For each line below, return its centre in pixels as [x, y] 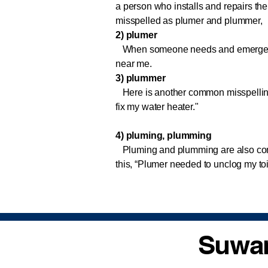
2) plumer [141, 35]
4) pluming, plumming [164, 135]
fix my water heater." [157, 107]
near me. [134, 64]
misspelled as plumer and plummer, [189, 21]
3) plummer [141, 78]
